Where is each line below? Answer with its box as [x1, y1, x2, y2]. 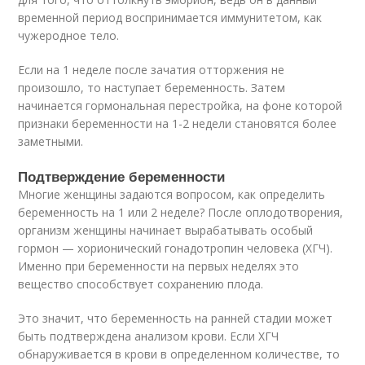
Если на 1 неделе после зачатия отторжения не [18, 62, 285, 77]
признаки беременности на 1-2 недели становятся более [18, 116, 337, 131]
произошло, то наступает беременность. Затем [18, 80, 286, 95]
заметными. [18, 134, 84, 149]
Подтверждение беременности [18, 166, 226, 186]
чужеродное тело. [18, 28, 120, 43]
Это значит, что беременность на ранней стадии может [18, 310, 333, 326]
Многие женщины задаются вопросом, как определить [18, 187, 326, 202]
